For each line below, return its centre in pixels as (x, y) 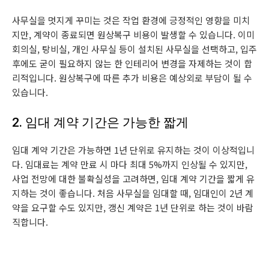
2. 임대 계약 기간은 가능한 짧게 (100, 122)
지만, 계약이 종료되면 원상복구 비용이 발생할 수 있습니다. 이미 (133, 34)
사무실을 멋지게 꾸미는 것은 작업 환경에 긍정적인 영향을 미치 (131, 20)
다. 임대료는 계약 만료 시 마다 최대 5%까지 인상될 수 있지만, (130, 164)
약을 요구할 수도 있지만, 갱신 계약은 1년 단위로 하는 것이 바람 (133, 207)
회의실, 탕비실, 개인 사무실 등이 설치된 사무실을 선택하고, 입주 (134, 49)
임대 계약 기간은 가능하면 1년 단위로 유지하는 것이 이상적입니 (133, 150)
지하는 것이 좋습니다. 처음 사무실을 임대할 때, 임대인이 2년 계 (133, 193)
